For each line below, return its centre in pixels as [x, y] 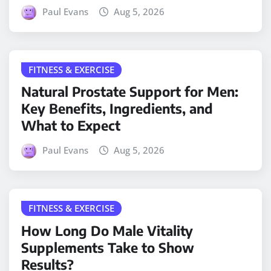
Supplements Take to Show [108, 247]
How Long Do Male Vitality [107, 230]
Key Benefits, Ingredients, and [117, 109]
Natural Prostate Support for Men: [130, 92]
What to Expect [71, 126]
